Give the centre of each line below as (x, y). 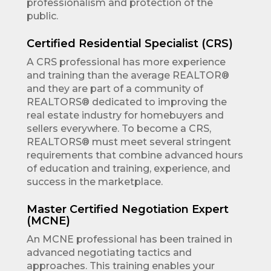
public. (42, 16)
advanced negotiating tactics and (109, 253)
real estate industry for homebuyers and (125, 116)
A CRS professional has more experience (126, 62)
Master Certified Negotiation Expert (128, 210)
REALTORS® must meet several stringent (129, 142)
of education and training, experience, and (129, 169)
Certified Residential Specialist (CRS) (130, 44)
